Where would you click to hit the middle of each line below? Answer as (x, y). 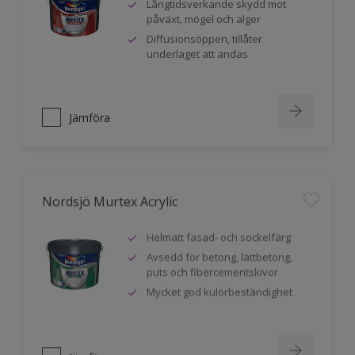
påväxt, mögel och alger (204, 19)
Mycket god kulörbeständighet (219, 285)
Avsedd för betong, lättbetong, (219, 250)
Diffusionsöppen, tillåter (204, 39)
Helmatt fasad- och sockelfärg (219, 231)
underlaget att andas (197, 54)
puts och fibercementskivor (212, 265)
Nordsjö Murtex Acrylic (110, 195)
